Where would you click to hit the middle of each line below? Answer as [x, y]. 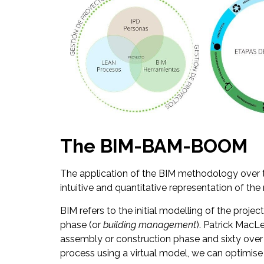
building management [150, 225]
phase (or [82, 225]
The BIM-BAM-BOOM [154, 146]
